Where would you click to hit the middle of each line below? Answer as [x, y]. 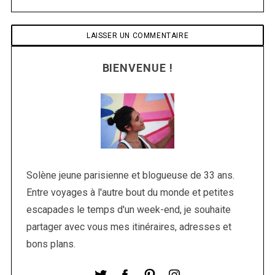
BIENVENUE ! [137, 68]
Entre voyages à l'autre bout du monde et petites [130, 193]
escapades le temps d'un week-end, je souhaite [128, 210]
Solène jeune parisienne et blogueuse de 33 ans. [130, 176]
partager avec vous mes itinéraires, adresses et [129, 227]
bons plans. [51, 244]
